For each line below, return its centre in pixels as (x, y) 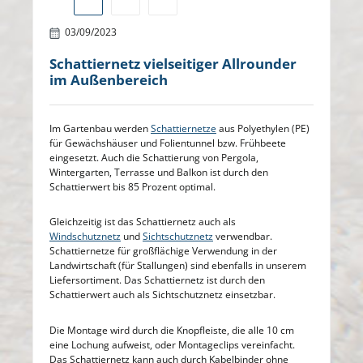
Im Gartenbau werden (100, 128)
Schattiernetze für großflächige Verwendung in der (163, 251)
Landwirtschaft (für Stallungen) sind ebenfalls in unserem (178, 266)
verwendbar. (243, 237)
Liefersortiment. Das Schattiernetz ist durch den (157, 280)
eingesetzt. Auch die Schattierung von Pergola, (154, 157)
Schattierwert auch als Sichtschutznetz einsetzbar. (162, 295)
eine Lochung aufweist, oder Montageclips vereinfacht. (172, 345)
